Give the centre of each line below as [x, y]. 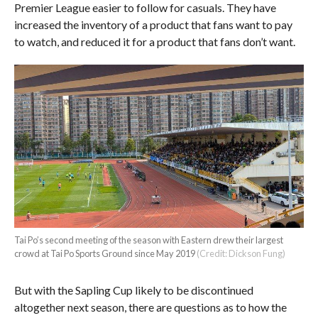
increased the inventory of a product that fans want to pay [153, 24]
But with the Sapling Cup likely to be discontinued [133, 290]
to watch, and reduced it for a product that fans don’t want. [154, 41]
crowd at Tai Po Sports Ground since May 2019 [104, 253]
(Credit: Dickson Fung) [240, 253]
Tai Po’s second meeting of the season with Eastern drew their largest [148, 240]
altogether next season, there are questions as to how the [150, 307]
